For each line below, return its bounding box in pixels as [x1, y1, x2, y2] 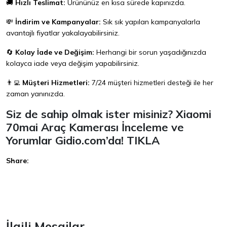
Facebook [12, 176, 39, 183]
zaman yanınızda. [6, 89, 65, 99]
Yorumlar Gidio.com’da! [6, 133, 127, 147]
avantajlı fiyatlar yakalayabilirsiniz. [6, 28, 120, 38]
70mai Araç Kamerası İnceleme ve [6, 120, 184, 134]
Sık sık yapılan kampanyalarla [101, 17, 200, 27]
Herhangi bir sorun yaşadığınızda [94, 48, 206, 57]
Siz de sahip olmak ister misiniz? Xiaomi [6, 107, 211, 121]
